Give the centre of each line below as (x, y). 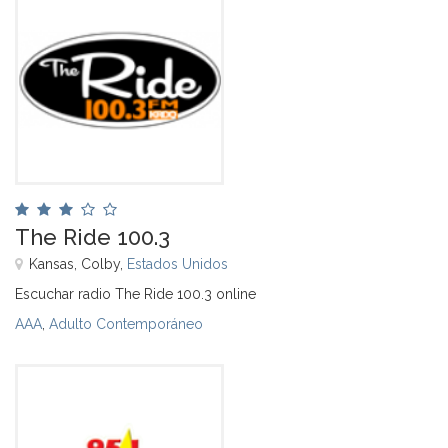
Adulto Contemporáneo (126, 323)
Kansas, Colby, (78, 263)
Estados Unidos (177, 263)
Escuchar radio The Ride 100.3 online (135, 293)
